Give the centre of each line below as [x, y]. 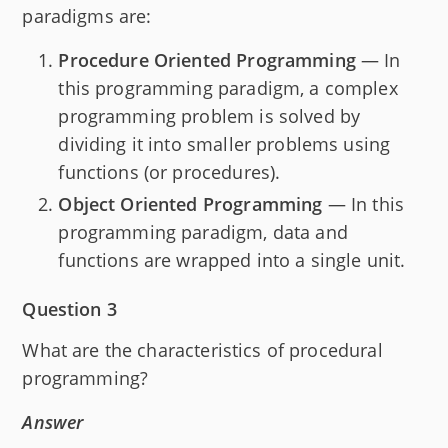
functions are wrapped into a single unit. [232, 260]
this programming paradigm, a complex [228, 87]
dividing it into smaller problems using [224, 143]
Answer [53, 422]
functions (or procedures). [169, 171]
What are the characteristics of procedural [202, 350]
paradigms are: [87, 15]
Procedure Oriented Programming [207, 59]
